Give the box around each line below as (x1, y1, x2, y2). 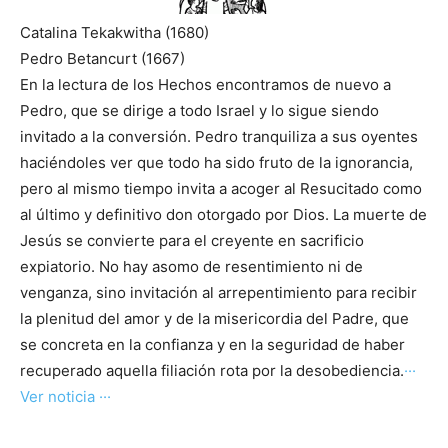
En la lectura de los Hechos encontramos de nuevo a (20, 75, 391, 95)
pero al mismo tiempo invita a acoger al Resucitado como (20, 179, 422, 199)
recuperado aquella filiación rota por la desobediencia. (20, 361, 404, 381)
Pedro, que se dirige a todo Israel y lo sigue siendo (20, 101, 379, 121)
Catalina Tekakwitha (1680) (20, 23, 209, 43)
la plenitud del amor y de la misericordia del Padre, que (20, 309, 409, 329)
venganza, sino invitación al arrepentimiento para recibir (20, 283, 417, 303)
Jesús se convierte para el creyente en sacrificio (20, 231, 364, 251)
